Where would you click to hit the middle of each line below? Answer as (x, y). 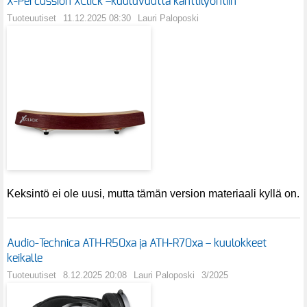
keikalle (25, 258)
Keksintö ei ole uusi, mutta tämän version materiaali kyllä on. (153, 193)
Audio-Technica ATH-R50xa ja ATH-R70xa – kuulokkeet (137, 243)
